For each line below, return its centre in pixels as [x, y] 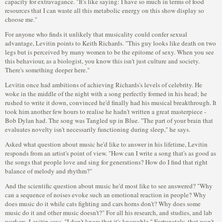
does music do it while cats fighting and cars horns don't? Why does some [103, 204]
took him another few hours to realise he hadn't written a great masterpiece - [106, 111]
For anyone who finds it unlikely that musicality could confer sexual [96, 34]
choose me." [21, 19]
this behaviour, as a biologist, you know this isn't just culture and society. [102, 61]
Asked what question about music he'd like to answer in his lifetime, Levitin [106, 144]
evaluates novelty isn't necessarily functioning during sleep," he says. [98, 129]
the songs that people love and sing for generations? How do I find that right [106, 162]
